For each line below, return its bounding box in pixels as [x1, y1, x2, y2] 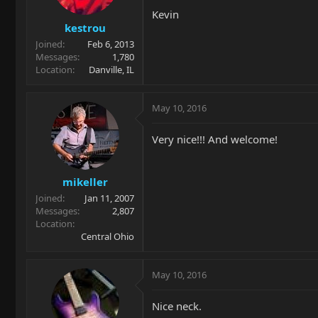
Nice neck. [152, 299, 202, 314]
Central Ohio [81, 230, 134, 243]
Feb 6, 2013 [87, 37, 134, 50]
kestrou [64, 20, 106, 35]
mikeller [62, 175, 108, 190]
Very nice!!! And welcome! [152, 131, 278, 146]
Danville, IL [89, 62, 134, 76]
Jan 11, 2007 [84, 192, 134, 205]
